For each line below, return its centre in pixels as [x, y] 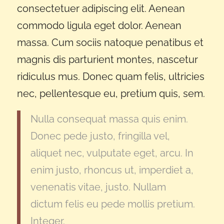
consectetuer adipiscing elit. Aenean [101, 8]
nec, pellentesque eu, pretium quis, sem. [111, 93]
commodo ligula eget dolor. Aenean [99, 25]
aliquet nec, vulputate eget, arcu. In [112, 153]
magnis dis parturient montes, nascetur [107, 59]
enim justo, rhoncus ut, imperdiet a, [112, 170]
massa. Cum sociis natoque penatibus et [110, 42]
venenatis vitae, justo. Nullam [98, 187]
